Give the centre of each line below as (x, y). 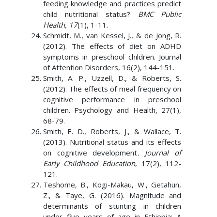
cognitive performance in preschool (112, 99)
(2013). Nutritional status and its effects (112, 142)
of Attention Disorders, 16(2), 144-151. (108, 67)
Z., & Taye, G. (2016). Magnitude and (112, 195)
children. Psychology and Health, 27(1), (112, 110)
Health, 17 (60, 25)
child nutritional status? (90, 14)
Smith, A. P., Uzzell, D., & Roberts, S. (112, 78)
